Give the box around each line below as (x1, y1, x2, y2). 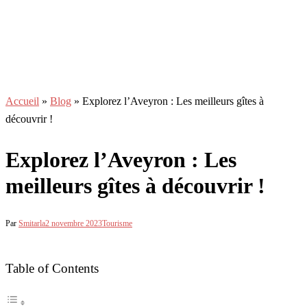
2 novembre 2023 (45, 219, 102, 229)
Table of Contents (5, 261, 99, 276)
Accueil (5, 95, 39, 107)
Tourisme (102, 219, 132, 229)
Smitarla (19, 219, 45, 229)
